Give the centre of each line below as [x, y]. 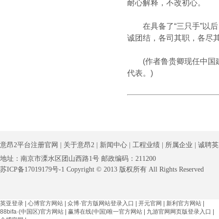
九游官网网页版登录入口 [179, 212]
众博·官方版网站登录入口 [101, 203]
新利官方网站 [184, 203]
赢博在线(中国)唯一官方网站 [105, 212]
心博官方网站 [45, 203]
